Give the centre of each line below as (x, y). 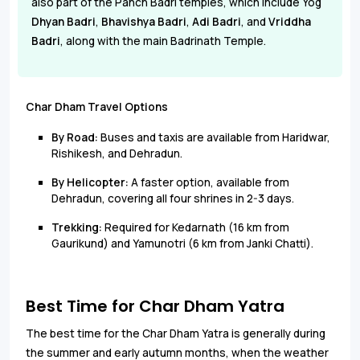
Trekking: (77, 227)
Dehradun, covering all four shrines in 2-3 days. (173, 198)
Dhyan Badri (63, 21)
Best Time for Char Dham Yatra (155, 306)
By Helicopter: (90, 182)
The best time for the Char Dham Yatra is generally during (176, 333)
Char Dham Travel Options (97, 106)
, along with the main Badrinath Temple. (163, 41)
